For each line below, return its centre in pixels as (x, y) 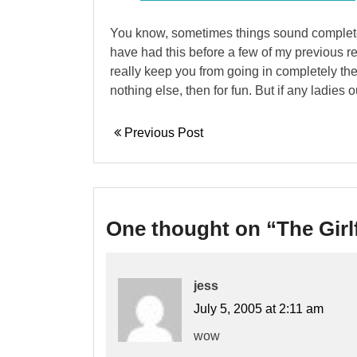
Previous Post (162, 133)
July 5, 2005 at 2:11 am (259, 309)
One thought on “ (191, 229)
